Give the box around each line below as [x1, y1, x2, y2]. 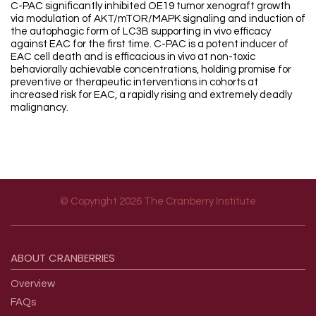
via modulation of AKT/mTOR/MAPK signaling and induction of [11, 13, 305, 25]
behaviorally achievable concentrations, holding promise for [11, 64, 291, 75]
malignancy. [11, 102, 68, 114]
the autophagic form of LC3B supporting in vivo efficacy [11, 26, 271, 37]
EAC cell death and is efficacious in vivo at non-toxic [11, 51, 255, 63]
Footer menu [10, 223, 119, 247]
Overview [11, 279, 55, 290]
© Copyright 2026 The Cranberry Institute [60, 196, 256, 207]
